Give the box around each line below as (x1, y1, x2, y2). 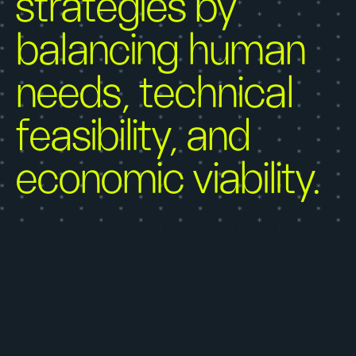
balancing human (16, 29, 307, 73)
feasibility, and (16, 114, 251, 159)
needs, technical (16, 72, 294, 116)
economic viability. (16, 157, 321, 202)
